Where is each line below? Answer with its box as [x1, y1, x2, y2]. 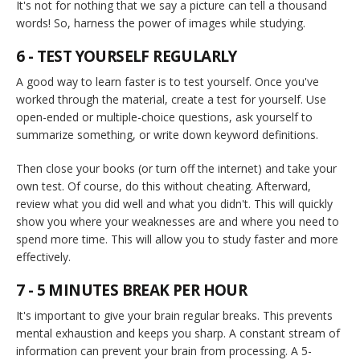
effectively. [16, 248, 71, 264]
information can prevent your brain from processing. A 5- [16, 342, 312, 358]
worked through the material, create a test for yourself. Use [16, 91, 326, 107]
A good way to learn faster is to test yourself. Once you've [16, 73, 319, 89]
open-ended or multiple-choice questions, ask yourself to [16, 108, 313, 125]
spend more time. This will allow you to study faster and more [16, 231, 338, 247]
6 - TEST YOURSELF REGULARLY [16, 45, 237, 67]
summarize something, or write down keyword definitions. [16, 126, 318, 142]
